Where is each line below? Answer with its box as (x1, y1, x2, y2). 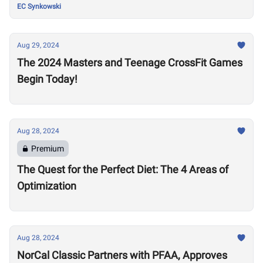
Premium (31, 144, 64, 153)
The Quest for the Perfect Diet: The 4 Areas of (17, 163, 228, 176)
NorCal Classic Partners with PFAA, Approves (17, 249, 227, 261)
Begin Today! (17, 73, 77, 85)
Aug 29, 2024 (17, 41, 59, 49)
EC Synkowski (17, 2, 61, 11)
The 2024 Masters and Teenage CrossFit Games (17, 56, 242, 69)
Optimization (17, 180, 76, 192)
